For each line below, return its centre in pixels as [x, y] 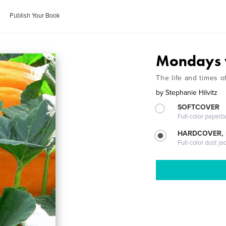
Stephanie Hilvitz [192, 93]
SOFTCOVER [199, 107]
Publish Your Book [35, 16]
